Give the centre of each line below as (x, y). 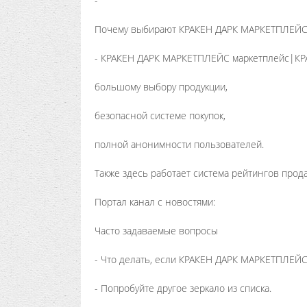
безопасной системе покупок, (160, 115)
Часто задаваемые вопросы (156, 231)
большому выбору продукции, (161, 87)
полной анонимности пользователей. (179, 144)
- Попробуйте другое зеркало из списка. (183, 288)
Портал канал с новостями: (155, 202)
